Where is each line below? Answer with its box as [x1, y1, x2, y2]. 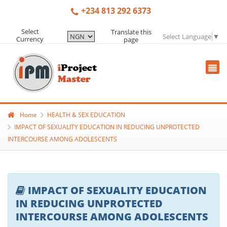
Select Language [163, 31, 211, 41]
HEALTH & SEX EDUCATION [47, 110, 125, 119]
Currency [16, 34, 44, 44]
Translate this [110, 27, 152, 36]
